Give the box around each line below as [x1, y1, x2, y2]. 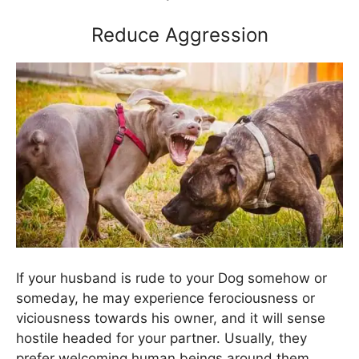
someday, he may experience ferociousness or [16, 289, 315, 306]
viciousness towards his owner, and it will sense [16, 309, 325, 326]
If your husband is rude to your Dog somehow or [16, 269, 327, 286]
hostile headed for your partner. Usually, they [16, 329, 307, 346]
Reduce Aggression [91, 22, 268, 46]
